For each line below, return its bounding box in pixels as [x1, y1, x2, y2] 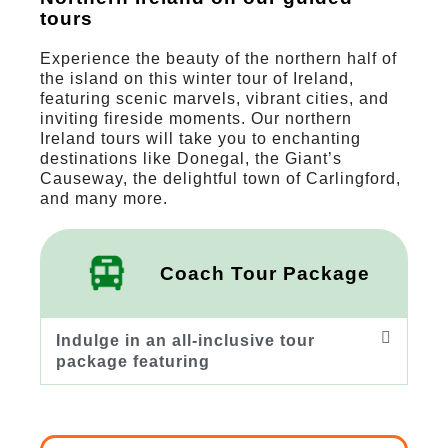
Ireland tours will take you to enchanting [40, 130, 361, 148]
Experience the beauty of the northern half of [40, 50, 397, 68]
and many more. [40, 190, 168, 208]
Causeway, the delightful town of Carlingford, [40, 170, 401, 188]
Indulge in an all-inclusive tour [56, 332, 315, 349]
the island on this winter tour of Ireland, [40, 70, 354, 88]
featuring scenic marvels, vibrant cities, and [40, 90, 389, 108]
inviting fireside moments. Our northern [40, 110, 352, 128]
